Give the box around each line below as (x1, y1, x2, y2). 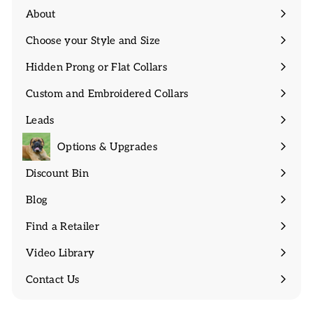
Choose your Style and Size (26, 34, 161, 47)
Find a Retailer (26, 219, 99, 233)
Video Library (26, 246, 95, 259)
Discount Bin (26, 166, 89, 180)
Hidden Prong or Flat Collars (26, 60, 168, 73)
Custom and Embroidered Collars (26, 87, 189, 100)
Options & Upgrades (57, 140, 157, 153)
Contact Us (26, 272, 80, 286)
